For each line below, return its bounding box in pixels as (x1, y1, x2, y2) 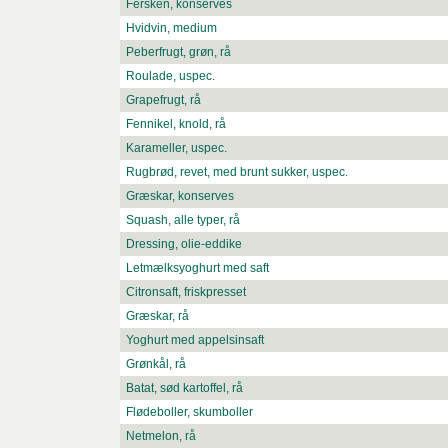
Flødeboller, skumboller (126, 405, 253, 420)
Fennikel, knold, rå (126, 117, 226, 132)
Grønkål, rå (126, 357, 186, 372)
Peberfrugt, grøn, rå (126, 45, 231, 60)
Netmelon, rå (126, 429, 196, 444)
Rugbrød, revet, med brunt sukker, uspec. (126, 165, 348, 180)
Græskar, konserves (126, 189, 234, 204)
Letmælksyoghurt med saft (126, 261, 269, 276)
